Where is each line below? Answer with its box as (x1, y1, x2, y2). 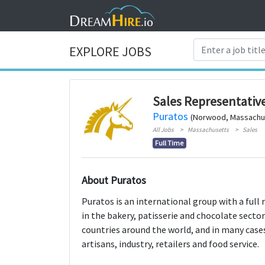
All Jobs (152, 125, 174, 134)
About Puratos (82, 173, 146, 187)
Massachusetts (187, 125, 229, 134)
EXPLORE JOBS (69, 43, 151, 60)
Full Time (155, 138, 184, 147)
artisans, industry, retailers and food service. (82, 237, 259, 250)
